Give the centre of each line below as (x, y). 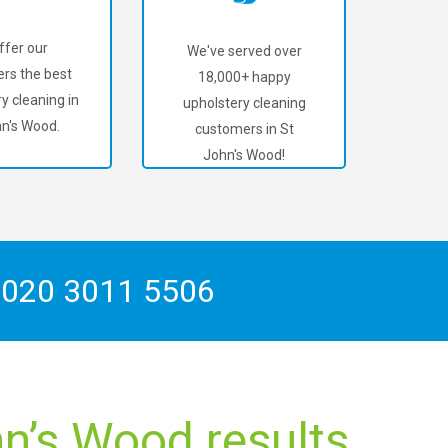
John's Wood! (244, 155)
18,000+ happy (244, 77)
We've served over (244, 51)
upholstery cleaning (244, 103)
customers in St (244, 129)
